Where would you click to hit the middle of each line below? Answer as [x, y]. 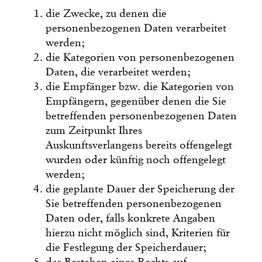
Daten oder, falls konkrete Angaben [131, 218]
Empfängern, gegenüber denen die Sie [136, 101]
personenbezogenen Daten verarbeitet [136, 28]
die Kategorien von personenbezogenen [140, 57]
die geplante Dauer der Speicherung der [140, 189]
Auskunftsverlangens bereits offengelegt [139, 145]
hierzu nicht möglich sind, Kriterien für [138, 233]
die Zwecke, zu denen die [106, 13]
